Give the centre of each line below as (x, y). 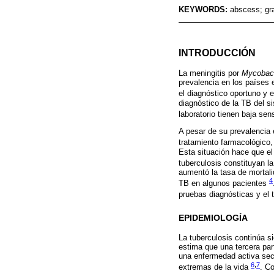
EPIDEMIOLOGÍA (213, 218)
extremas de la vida (215, 267)
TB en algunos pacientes (224, 183)
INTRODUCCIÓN (217, 53)
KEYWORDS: (204, 10)
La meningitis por (210, 73)
